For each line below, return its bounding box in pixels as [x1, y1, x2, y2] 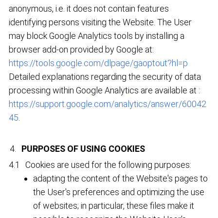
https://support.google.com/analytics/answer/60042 [9, 98, 207, 109]
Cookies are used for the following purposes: [25, 159, 192, 170]
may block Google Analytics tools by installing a [9, 30, 185, 41]
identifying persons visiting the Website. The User [9, 17, 192, 27]
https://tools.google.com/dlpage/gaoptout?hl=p [9, 57, 188, 68]
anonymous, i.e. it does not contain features [9, 3, 169, 14]
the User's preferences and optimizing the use [33, 186, 205, 197]
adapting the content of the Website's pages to [33, 173, 208, 183]
